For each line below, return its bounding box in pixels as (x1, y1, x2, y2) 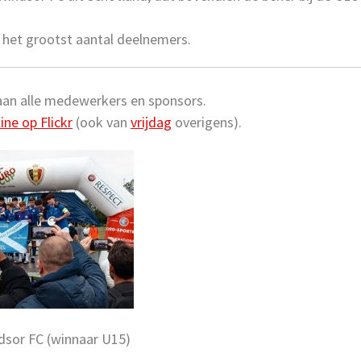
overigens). (172, 112, 242, 131)
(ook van (73, 112, 131, 131)
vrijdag (131, 112, 172, 131)
